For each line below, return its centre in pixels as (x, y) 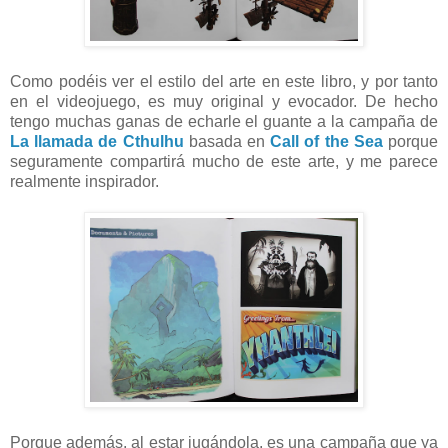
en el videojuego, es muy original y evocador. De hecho (224, 101)
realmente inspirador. (86, 181)
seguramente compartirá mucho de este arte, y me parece (224, 161)
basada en (227, 141)
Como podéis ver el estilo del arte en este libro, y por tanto (224, 81)
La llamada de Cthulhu (97, 141)
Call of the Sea (326, 141)
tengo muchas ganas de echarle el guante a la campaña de (224, 121)
